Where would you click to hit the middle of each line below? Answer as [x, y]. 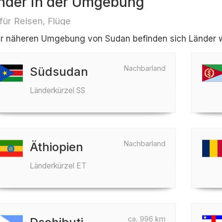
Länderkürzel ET [58, 166]
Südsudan [59, 72]
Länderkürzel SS [57, 90]
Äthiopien [56, 147]
